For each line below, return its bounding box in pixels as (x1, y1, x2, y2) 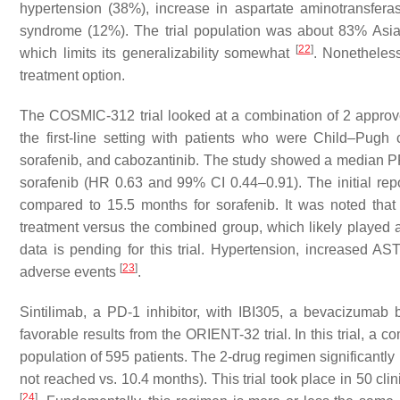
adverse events (20, 263, 120, 279)
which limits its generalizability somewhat (20, 45, 296, 61)
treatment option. (20, 67, 125, 83)
